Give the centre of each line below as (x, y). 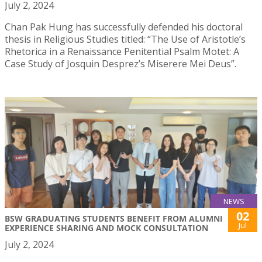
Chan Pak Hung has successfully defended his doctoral (124, 27)
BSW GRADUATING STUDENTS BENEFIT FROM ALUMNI (114, 219)
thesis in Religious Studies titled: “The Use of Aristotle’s (125, 39)
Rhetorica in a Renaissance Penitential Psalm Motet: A (122, 51)
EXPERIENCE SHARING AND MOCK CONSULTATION (106, 228)
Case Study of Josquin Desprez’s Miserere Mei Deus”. (120, 63)
